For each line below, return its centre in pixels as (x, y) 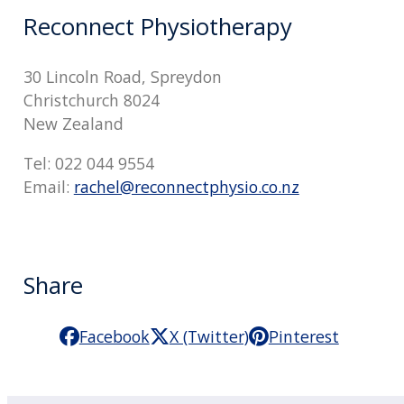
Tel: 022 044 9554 (88, 164)
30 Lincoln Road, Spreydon (122, 77)
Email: (48, 187)
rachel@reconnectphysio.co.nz (186, 187)
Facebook (114, 336)
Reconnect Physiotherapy (157, 26)
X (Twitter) (209, 336)
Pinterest (303, 336)
